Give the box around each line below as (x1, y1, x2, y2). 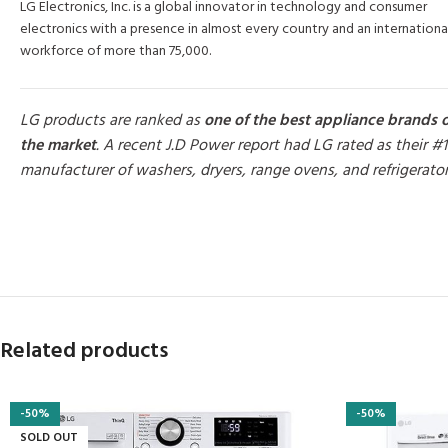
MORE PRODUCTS (20, 202, 126, 226)
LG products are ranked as (20, 107, 200, 134)
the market (20, 132, 96, 159)
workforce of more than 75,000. (20, 39, 211, 63)
